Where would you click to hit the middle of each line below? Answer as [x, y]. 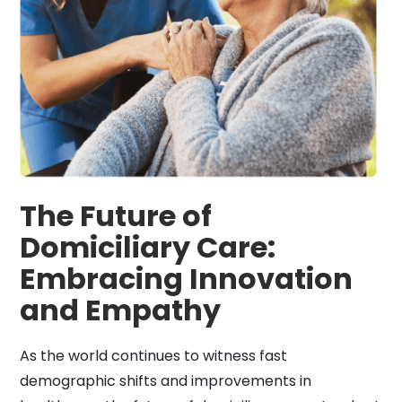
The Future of [116, 215]
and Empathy [120, 310]
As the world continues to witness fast [153, 355]
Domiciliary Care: [148, 247]
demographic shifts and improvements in [166, 380]
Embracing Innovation [186, 278]
